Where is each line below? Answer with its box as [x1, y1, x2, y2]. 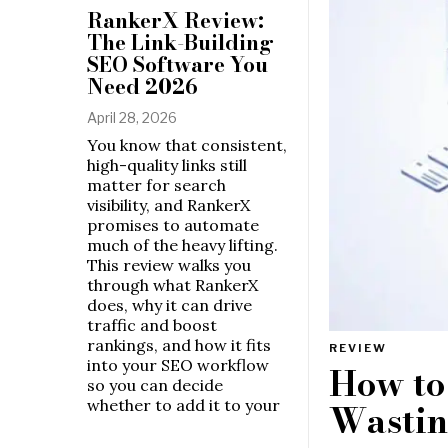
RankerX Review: [87, 4, 264, 36]
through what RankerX [87, 274, 258, 295]
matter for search [87, 174, 226, 195]
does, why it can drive [87, 294, 252, 315]
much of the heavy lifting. [87, 234, 278, 255]
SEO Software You [87, 48, 268, 80]
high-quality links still [87, 154, 247, 175]
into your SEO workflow [87, 354, 269, 375]
